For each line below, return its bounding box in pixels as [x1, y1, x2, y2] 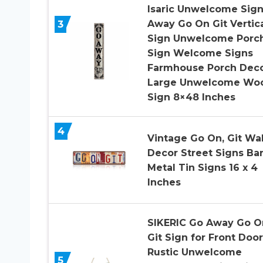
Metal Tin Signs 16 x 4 [147, 161, 258, 173]
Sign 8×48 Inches [147, 92, 235, 103]
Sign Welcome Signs [147, 48, 253, 59]
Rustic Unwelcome [147, 247, 242, 258]
